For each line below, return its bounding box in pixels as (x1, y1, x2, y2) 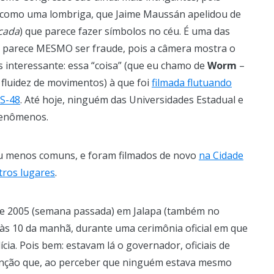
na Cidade (199, 148, 243, 162)
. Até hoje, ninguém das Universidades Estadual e (20, 92, 243, 106)
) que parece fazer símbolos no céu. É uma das (20, 24, 230, 38)
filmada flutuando (152, 75, 232, 89)
